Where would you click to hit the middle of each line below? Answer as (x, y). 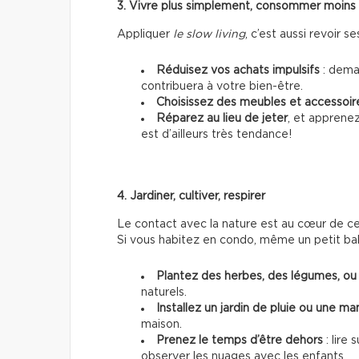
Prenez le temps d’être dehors (240, 341)
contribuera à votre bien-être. (222, 87)
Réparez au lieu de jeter (222, 119)
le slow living (209, 35)
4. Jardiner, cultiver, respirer (191, 197)
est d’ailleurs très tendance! (216, 135)
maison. (161, 325)
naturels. (164, 293)
